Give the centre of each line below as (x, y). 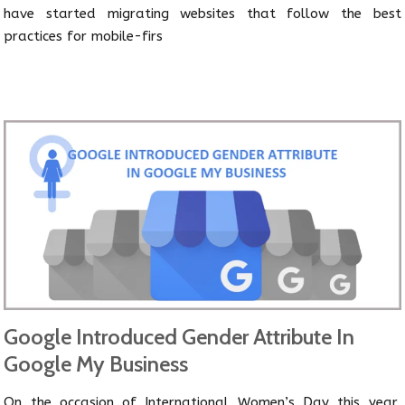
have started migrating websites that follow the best (202, 13)
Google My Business (96, 364)
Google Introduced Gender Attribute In (179, 337)
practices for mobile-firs (84, 36)
